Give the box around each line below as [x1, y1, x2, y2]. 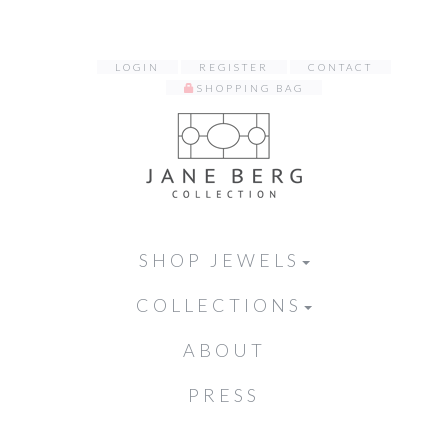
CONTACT [308, 61, 373, 73]
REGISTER [199, 61, 269, 73]
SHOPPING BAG [197, 82, 304, 94]
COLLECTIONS [136, 294, 302, 316]
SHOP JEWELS [138, 249, 300, 271]
